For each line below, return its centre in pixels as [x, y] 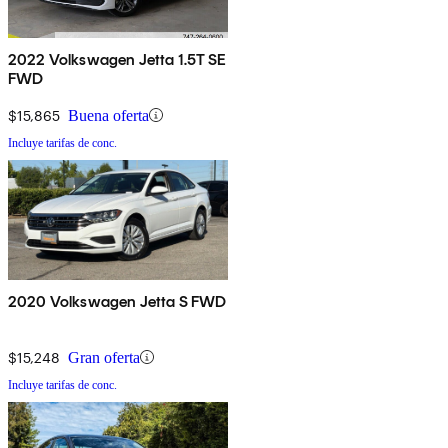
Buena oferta [108, 115]
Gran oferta [104, 357]
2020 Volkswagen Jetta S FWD [117, 301]
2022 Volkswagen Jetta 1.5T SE [117, 59]
